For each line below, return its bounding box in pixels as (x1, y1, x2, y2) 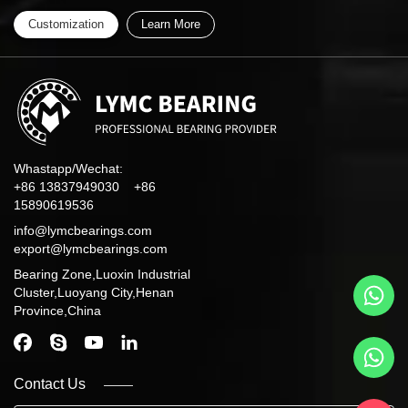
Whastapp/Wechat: (14, 161, 123, 177)
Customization (28, 17, 104, 32)
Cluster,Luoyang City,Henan (14, 285, 174, 301)
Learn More (141, 17, 200, 32)
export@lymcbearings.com (14, 241, 168, 257)
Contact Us (14, 376, 86, 393)
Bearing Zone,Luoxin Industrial (14, 267, 190, 282)
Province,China (14, 303, 101, 319)
